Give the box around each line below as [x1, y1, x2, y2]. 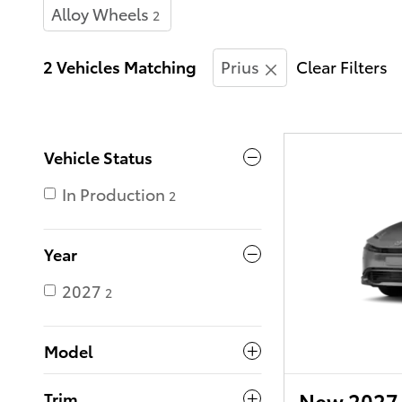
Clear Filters [296, 55, 388, 77]
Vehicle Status [44, 145, 153, 169]
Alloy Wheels [51, 2, 149, 24]
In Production [62, 182, 165, 205]
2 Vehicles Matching [43, 55, 197, 77]
